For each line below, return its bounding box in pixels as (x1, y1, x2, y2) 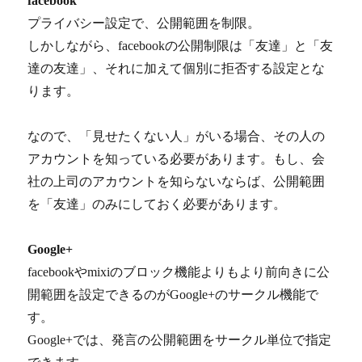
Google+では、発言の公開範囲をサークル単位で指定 (27, 333, 332, 347)
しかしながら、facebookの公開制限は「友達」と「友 (27, 39, 334, 53)
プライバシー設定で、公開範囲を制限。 (27, 16, 261, 31)
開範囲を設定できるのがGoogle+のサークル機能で (27, 288, 319, 302)
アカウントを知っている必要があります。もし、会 (27, 152, 326, 166)
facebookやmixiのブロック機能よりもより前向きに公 (27, 265, 330, 280)
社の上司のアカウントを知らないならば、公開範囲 (27, 175, 326, 189)
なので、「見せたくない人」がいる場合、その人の (27, 129, 326, 144)
